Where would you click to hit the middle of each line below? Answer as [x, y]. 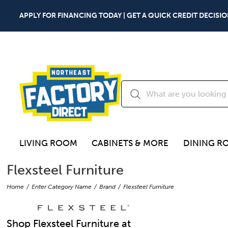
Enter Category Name [62, 187]
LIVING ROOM [48, 143]
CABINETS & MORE [130, 143]
